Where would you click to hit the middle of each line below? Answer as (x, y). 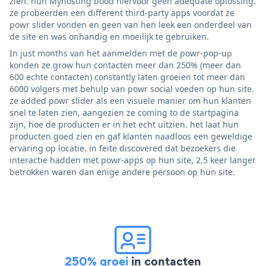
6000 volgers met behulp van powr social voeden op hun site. (132, 88)
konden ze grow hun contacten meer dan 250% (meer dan (125, 65)
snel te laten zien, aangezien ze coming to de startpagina (124, 112)
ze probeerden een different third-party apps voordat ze (122, 12)
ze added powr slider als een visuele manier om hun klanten (130, 100)
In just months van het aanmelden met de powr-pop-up (121, 53)
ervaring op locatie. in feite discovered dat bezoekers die (123, 148)
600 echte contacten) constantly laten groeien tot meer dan (127, 77)
